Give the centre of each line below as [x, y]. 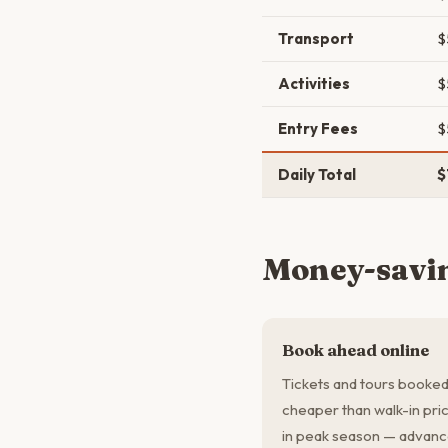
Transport [316, 38]
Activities [314, 83]
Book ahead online [355, 350]
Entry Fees [318, 128]
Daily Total [317, 174]
